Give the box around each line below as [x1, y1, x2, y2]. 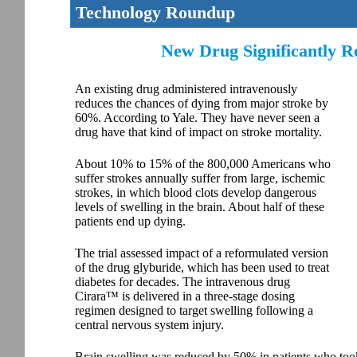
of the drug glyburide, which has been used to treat [75, 260, 329, 274]
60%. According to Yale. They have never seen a [75, 110, 320, 124]
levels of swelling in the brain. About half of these [75, 199, 324, 214]
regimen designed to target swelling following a [75, 303, 313, 317]
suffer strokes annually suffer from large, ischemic [75, 171, 325, 185]
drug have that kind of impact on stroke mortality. [75, 124, 322, 139]
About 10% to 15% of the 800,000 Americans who [75, 156, 331, 171]
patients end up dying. [75, 214, 186, 228]
